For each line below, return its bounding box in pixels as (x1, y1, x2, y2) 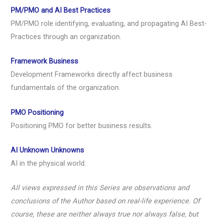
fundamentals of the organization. (11, 83, 121, 92)
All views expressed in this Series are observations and (11, 183, 190, 193)
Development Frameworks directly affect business (11, 70, 173, 79)
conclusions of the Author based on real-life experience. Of (11, 197, 200, 206)
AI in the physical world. (11, 158, 87, 168)
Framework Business (11, 57, 79, 66)
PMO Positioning (11, 108, 64, 117)
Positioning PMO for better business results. (11, 121, 153, 130)
